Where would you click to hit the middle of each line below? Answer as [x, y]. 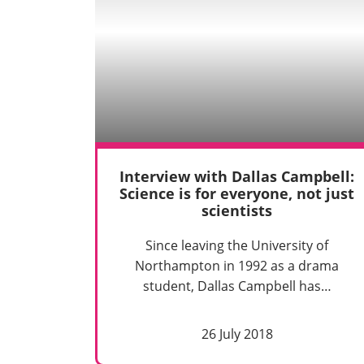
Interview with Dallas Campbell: [237, 177]
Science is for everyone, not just [237, 194]
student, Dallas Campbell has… [237, 286]
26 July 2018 [237, 334]
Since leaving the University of [237, 245]
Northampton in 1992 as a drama [237, 265]
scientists [237, 211]
